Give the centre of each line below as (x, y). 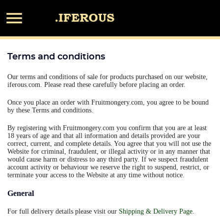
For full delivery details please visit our (63, 211)
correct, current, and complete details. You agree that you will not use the (109, 144)
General (21, 193)
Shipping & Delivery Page (156, 211)
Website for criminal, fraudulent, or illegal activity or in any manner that (109, 151)
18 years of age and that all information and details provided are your (104, 136)
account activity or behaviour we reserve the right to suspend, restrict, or (108, 167)
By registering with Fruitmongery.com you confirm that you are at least (107, 128)
